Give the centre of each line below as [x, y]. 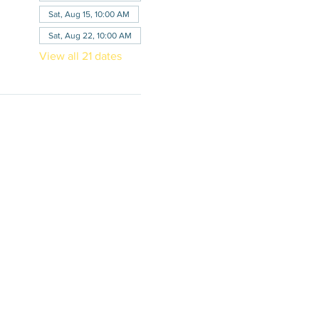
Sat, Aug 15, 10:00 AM [89, 15]
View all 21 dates [80, 56]
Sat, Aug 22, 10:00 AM [90, 36]
